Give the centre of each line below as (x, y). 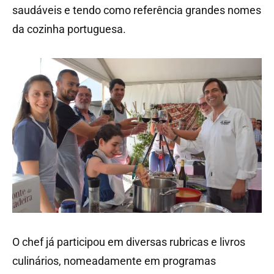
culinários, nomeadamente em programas (114, 261)
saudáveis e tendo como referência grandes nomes (137, 10)
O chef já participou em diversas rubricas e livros (129, 242)
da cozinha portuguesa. (69, 29)
